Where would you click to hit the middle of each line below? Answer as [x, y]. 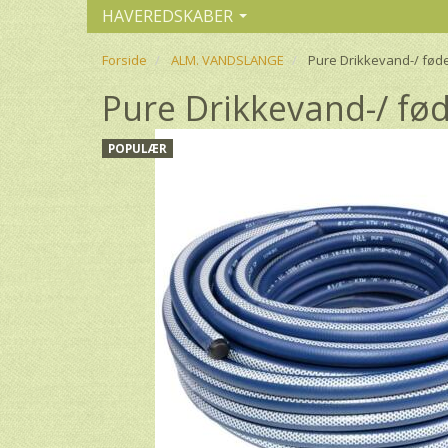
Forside [124, 59]
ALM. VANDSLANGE [227, 59]
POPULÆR [137, 147]
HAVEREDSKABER [167, 15]
